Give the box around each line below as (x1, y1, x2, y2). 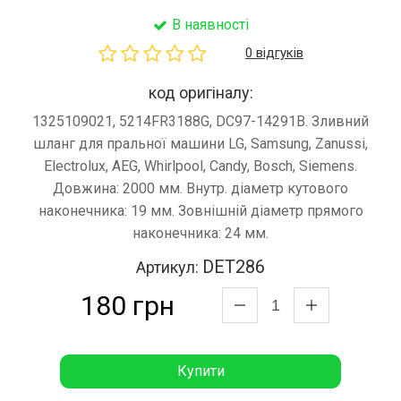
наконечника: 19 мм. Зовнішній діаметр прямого (38, 202, 363, 220)
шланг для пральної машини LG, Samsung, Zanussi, (33, 135, 368, 153)
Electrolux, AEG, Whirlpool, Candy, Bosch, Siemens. (44, 158, 357, 175)
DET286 (202, 256, 265, 278)
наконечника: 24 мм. (132, 225, 269, 243)
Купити (176, 363, 225, 380)
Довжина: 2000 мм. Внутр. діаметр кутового (53, 180, 348, 198)
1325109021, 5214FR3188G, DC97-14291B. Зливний (32, 113, 369, 131)
